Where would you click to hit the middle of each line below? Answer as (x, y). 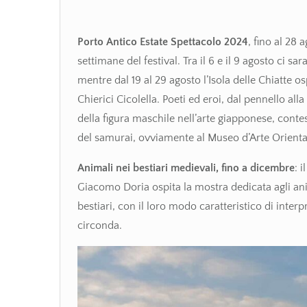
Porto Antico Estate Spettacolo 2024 (163, 41)
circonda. (100, 225)
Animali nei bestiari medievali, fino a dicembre (186, 168)
